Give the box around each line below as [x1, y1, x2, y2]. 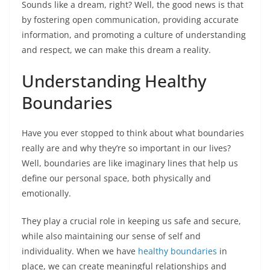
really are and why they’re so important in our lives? [22, 142, 231, 154]
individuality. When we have [22, 245, 138, 257]
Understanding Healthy [22, 69, 207, 92]
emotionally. [22, 187, 71, 199]
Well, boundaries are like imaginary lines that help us [22, 157, 238, 169]
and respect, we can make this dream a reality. [22, 44, 211, 55]
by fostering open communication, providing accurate [22, 14, 239, 25]
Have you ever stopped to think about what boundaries [22, 127, 244, 139]
